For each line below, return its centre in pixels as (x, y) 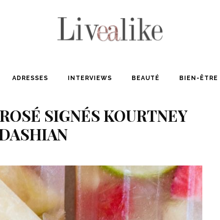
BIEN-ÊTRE (198, 78)
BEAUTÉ (145, 78)
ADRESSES (30, 78)
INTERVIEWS (90, 78)
